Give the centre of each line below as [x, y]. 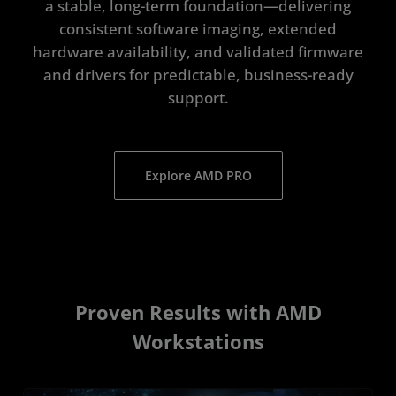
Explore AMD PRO [198, 176]
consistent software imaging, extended [198, 29]
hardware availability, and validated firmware [198, 52]
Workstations [198, 342]
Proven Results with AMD [198, 313]
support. [198, 98]
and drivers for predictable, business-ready [198, 75]
